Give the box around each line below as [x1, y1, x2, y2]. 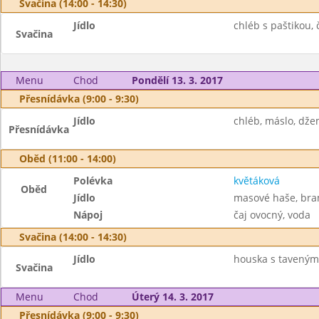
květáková [233, 174, 280, 187]
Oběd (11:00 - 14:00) [19, 152, 116, 165]
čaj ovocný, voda [233, 208, 310, 221]
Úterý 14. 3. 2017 [131, 290, 214, 303]
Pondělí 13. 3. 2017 [131, 73, 223, 87]
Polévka [73, 174, 113, 187]
